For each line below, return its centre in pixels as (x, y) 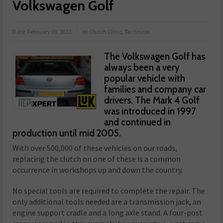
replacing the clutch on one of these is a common (97, 159)
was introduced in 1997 (150, 111)
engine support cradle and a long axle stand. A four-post (108, 213)
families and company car (155, 90)
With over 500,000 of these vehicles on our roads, (95, 148)
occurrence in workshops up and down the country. (98, 170)
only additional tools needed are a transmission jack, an (107, 202)
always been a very (142, 68)
